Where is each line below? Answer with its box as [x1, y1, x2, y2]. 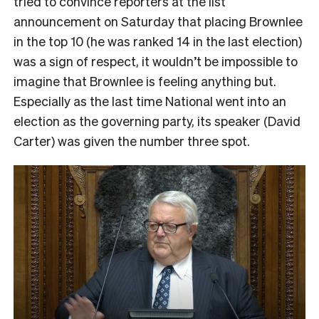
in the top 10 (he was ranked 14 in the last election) [14, 33, 302, 50]
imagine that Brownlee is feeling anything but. [14, 73, 276, 90]
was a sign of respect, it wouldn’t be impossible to [14, 53, 298, 70]
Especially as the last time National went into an [14, 93, 286, 110]
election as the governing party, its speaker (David [14, 113, 300, 130]
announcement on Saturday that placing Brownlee [14, 13, 303, 30]
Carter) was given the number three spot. [14, 132, 250, 150]
